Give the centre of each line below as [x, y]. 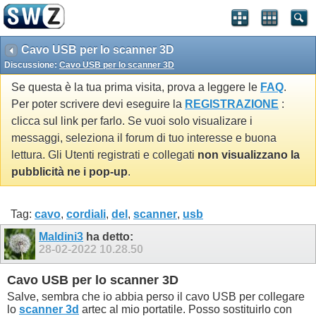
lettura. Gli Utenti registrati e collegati [104, 155]
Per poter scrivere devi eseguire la [98, 104]
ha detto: [108, 236]
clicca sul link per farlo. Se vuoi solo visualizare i [132, 121]
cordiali [86, 214]
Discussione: [32, 65]
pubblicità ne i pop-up [69, 172]
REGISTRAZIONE [232, 104]
